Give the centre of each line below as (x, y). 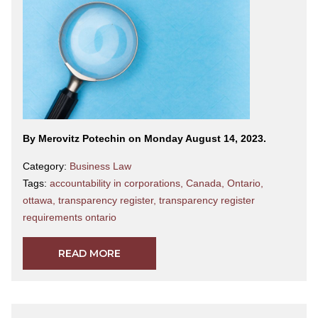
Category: (46, 166)
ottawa (38, 201)
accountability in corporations (115, 183)
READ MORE (89, 254)
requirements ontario (70, 218)
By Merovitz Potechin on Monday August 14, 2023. (144, 139)
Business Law (100, 166)
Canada (204, 183)
